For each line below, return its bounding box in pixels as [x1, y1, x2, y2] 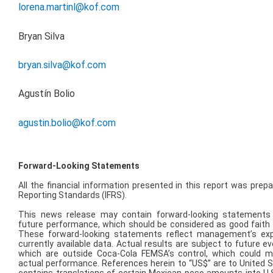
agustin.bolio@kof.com [18, 116, 116, 129]
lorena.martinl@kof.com [18, 1, 119, 13]
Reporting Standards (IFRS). [18, 190, 127, 200]
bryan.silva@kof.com [18, 58, 106, 71]
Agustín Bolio [18, 88, 75, 100]
